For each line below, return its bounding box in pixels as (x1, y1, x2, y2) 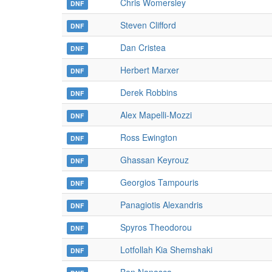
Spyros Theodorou (120, 221, 192, 233)
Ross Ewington (120, 131, 177, 143)
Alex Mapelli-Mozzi (120, 109, 192, 121)
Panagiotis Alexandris (120, 199, 203, 211)
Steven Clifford (120, 19, 176, 31)
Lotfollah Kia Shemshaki (120, 243, 212, 256)
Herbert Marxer (120, 64, 179, 76)
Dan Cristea (120, 41, 166, 53)
